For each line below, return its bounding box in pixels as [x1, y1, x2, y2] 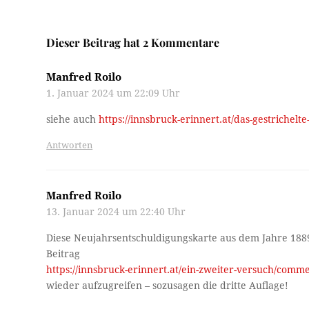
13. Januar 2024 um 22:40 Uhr [46, 206, 186, 218]
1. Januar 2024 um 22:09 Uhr [46, 88, 181, 99]
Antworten [46, 140, 93, 151]
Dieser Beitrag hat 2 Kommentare [46, 35, 220, 50]
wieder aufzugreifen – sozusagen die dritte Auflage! [46, 280, 289, 292]
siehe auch [46, 114, 99, 126]
